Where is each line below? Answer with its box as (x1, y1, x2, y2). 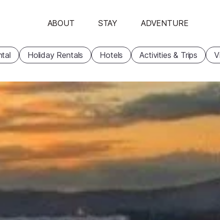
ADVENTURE (141, 18, 189, 28)
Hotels (100, 50, 123, 60)
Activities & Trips (139, 50, 198, 60)
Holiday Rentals (27, 50, 83, 60)
